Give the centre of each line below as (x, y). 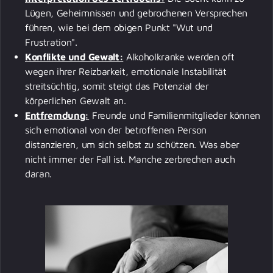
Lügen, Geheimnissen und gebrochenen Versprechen (136, 12)
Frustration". (53, 42)
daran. (40, 173)
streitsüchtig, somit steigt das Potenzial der (117, 86)
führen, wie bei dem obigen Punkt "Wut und (119, 27)
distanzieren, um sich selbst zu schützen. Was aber (132, 144)
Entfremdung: (57, 115)
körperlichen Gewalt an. (77, 100)
